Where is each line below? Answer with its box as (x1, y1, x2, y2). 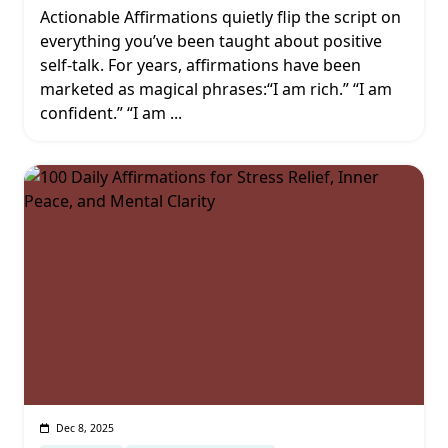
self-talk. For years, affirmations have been (40, 54, 361, 76)
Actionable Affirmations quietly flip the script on (40, 6, 401, 28)
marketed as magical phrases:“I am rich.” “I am (40, 78, 392, 100)
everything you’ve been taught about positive (40, 30, 382, 52)
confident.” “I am (40, 102, 166, 124)
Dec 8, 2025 (55, 421, 114, 435)
